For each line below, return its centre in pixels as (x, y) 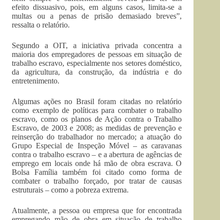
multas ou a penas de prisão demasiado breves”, (97, 16)
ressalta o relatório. (41, 25)
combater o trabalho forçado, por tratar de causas (97, 181)
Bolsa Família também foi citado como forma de (97, 172)
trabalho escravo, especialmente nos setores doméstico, (97, 63)
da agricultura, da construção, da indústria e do (97, 72)
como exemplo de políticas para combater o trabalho (97, 110)
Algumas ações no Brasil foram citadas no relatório (97, 101)
